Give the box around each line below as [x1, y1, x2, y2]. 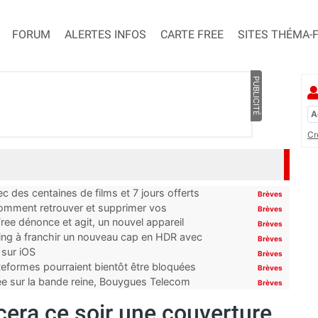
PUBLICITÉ [251, 76, 261, 116]
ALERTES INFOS [65, 28, 146, 42]
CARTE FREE [160, 28, 224, 42]
